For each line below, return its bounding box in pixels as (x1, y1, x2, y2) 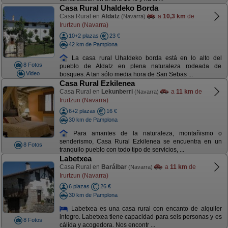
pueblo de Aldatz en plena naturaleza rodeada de (59, 63, 222, 70)
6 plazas (68, 183, 90, 189)
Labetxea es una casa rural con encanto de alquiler (68, 205, 222, 212)
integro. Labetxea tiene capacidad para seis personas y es (59, 213, 222, 221)
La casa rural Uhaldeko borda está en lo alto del (68, 54, 222, 62)
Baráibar (101, 163, 127, 170)
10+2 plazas (68, 33, 99, 39)
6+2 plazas (68, 108, 96, 114)
